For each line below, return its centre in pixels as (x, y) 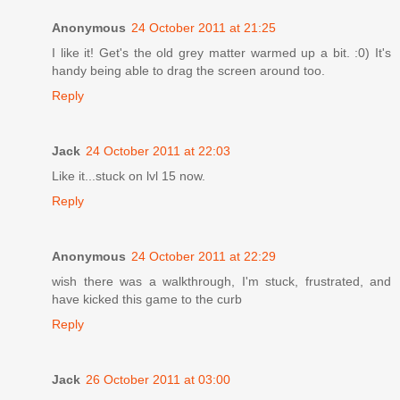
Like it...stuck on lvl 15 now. (129, 175)
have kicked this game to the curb (147, 299)
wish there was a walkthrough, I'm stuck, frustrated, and (221, 281)
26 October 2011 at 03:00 (158, 379)
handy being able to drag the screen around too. (188, 70)
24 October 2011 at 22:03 (158, 150)
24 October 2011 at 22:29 (204, 256)
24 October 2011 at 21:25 (204, 27)
